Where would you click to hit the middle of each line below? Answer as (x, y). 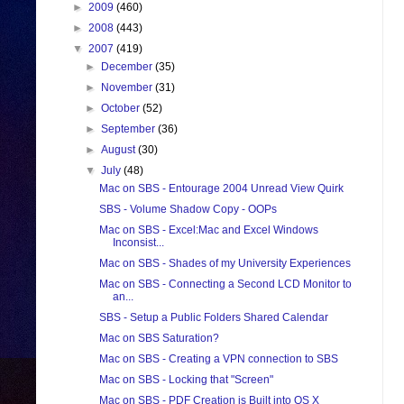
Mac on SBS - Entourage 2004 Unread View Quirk (221, 189)
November (129, 88)
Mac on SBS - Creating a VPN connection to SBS (218, 359)
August (120, 150)
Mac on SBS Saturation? (159, 339)
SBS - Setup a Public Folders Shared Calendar (213, 318)
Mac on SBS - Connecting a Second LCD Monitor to (225, 285)
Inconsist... (138, 243)
